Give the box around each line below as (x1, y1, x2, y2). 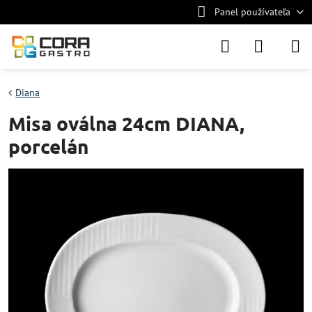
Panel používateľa (214, 6, 290, 18)
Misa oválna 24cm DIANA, (8, 111, 244, 135)
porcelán (8, 134, 88, 158)
